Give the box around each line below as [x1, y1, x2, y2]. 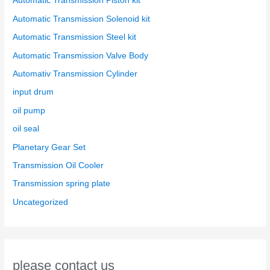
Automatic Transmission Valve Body [13, 51, 149, 60]
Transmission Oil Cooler [13, 160, 104, 170]
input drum [13, 87, 54, 97]
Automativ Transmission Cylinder [13, 69, 138, 78]
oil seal [13, 124, 40, 134]
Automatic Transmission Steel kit [13, 33, 137, 42]
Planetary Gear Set [13, 142, 86, 152]
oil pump [13, 105, 46, 115]
